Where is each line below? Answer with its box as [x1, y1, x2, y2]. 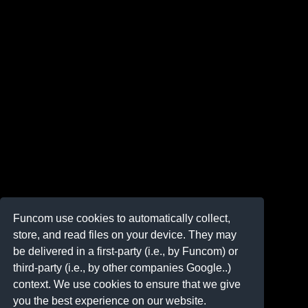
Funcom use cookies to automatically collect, [13, 212, 231, 224]
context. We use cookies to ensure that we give [13, 278, 241, 290]
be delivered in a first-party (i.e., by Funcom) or [13, 245, 239, 257]
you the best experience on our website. [13, 294, 207, 307]
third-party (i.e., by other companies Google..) [13, 261, 232, 274]
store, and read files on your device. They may [13, 228, 237, 241]
